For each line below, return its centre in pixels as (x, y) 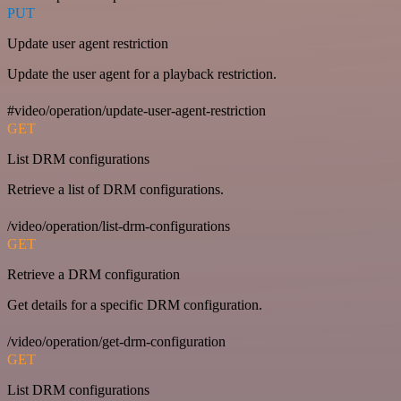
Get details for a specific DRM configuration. (135, 305)
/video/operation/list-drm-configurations (119, 226)
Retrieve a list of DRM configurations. (115, 190)
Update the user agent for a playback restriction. (142, 74)
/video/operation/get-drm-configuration (116, 342)
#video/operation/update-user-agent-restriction (137, 111)
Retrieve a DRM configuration (94, 275)
